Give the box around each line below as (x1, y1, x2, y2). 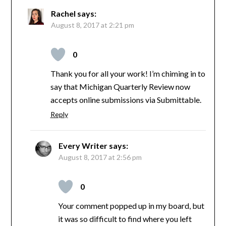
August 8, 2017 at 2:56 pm (58, 152, 142, 161)
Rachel (50, 8, 76, 18)
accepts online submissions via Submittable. (50, 94, 201, 104)
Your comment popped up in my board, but (58, 200, 204, 210)
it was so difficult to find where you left (58, 213, 192, 223)
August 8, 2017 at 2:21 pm (50, 20, 134, 29)
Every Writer (58, 140, 107, 150)
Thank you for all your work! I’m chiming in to (50, 68, 205, 78)
